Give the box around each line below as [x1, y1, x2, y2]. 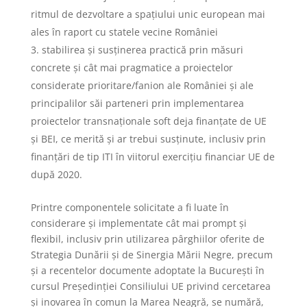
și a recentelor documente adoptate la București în [30, 263, 265, 277]
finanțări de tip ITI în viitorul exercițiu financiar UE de [30, 149, 275, 163]
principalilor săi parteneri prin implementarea [30, 96, 244, 110]
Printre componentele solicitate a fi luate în [30, 200, 229, 214]
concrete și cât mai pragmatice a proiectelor [30, 60, 233, 74]
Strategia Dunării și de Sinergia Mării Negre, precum [30, 247, 273, 261]
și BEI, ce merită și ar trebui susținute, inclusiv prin [30, 132, 266, 145]
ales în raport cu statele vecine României [30, 25, 218, 38]
